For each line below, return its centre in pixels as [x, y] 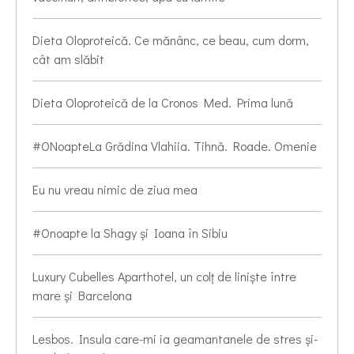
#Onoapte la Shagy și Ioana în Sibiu [130, 233]
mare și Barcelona [82, 296]
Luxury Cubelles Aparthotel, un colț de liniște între [164, 277]
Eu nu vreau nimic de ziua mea [115, 190]
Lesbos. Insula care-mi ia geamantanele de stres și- [175, 339]
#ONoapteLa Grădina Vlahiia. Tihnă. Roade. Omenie [175, 146]
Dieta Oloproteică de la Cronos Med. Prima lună [163, 103]
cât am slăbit [68, 59]
